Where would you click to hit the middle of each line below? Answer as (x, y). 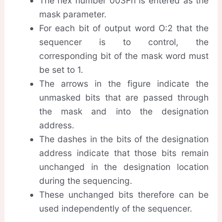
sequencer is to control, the (124, 42)
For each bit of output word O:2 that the (124, 28)
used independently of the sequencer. (115, 208)
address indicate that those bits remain (124, 153)
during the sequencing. (85, 180)
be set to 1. (61, 69)
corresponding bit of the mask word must (124, 55)
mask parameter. (73, 14)
